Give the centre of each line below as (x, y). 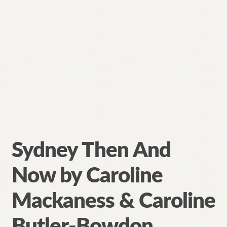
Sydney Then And (91, 150)
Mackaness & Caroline (113, 201)
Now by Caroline (87, 176)
